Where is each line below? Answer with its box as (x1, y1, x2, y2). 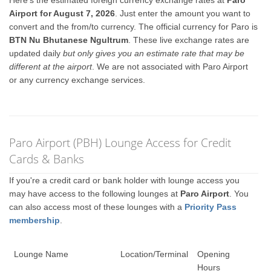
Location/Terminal (120, 249, 188, 259)
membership (9, 215, 60, 225)
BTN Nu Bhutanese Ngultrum (9, 35, 129, 45)
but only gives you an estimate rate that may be (63, 48, 245, 58)
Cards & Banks (9, 151, 85, 167)
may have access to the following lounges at (9, 189, 181, 198)
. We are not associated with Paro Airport (92, 62, 249, 71)
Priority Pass (184, 202, 237, 212)
